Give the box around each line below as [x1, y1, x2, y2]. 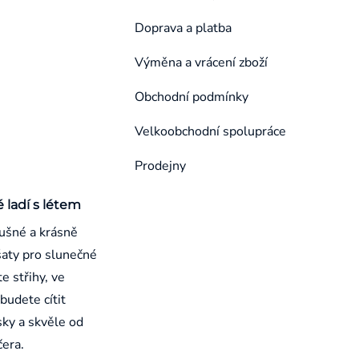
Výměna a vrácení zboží [135, 53, 268, 71]
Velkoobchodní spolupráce [135, 122, 286, 140]
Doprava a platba [135, 18, 232, 37]
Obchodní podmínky [135, 87, 248, 106]
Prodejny [135, 156, 186, 175]
